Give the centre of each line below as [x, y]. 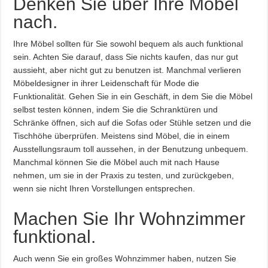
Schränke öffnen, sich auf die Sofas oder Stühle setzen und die [133, 123]
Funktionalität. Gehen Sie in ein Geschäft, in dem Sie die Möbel [133, 96]
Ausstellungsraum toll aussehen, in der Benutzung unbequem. [131, 149]
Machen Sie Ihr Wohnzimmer [130, 219]
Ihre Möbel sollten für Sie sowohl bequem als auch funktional [128, 44]
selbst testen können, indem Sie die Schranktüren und [116, 109]
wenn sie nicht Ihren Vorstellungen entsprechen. [104, 188]
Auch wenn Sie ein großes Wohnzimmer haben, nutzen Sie [125, 258]
